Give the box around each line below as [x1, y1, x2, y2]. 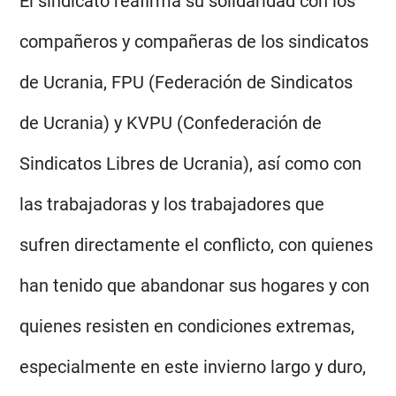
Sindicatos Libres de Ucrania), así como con [19, 153, 362, 175]
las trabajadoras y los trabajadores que [19, 194, 325, 216]
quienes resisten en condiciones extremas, [19, 316, 355, 338]
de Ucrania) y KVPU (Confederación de [19, 112, 323, 134]
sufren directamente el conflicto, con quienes [19, 234, 374, 256]
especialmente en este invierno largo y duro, [19, 356, 367, 378]
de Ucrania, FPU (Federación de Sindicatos [19, 72, 354, 94]
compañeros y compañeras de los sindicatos [19, 31, 369, 53]
